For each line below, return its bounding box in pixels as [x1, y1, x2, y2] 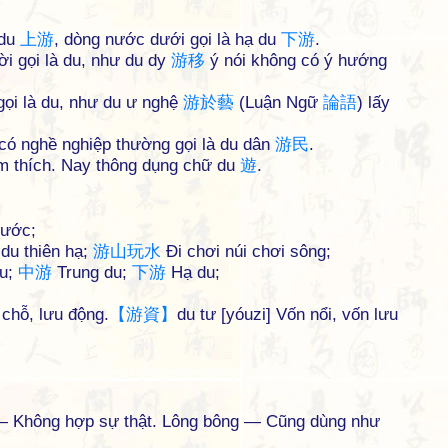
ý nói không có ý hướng [205, 51, 387, 70]
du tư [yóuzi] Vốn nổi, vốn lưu [177, 305, 398, 324]
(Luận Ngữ [234, 93, 323, 112]
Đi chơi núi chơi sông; [161, 242, 331, 261]
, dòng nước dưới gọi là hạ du [54, 30, 281, 49]
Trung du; [52, 263, 132, 282]
